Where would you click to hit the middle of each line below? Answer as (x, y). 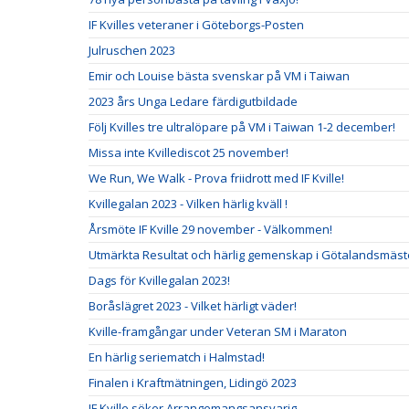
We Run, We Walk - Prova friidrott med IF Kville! (216, 178)
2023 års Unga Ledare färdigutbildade (193, 101)
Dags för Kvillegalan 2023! (159, 280)
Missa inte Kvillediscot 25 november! (189, 152)
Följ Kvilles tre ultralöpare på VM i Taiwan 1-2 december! (242, 126)
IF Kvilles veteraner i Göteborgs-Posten (196, 24)
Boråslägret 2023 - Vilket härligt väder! (193, 305)
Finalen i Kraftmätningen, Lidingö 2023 (193, 382)
